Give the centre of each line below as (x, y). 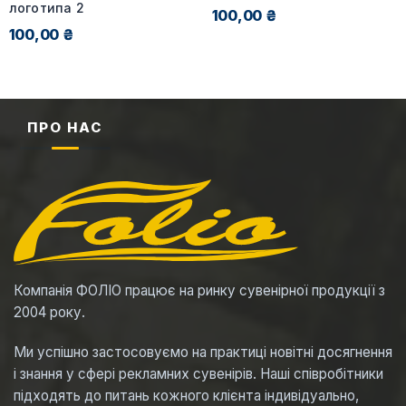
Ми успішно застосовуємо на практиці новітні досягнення (203, 352)
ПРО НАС (65, 128)
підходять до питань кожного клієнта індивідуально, (186, 395)
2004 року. (49, 312)
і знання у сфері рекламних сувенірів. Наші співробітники (198, 373)
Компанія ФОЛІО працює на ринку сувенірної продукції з (199, 290)
